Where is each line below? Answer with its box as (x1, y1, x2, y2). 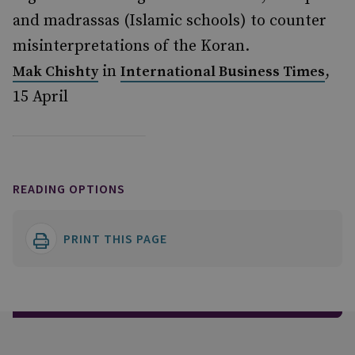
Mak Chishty (13, 63, 98, 81)
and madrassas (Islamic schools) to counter (13, 11, 326, 31)
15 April (13, 87, 68, 107)
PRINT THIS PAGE (63, 231, 167, 246)
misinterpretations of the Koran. (13, 36, 250, 56)
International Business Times (120, 63, 325, 81)
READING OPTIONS (13, 181, 125, 197)
